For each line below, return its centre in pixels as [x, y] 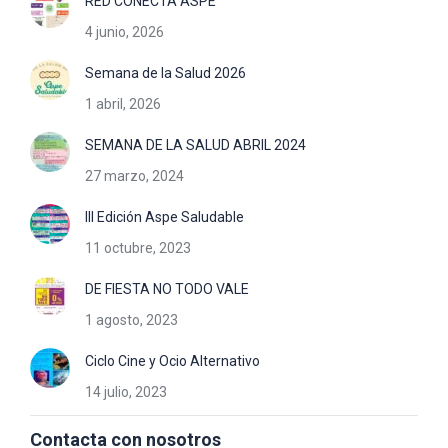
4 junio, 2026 [124, 32]
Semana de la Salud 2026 [165, 73]
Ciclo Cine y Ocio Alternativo [172, 361]
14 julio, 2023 [126, 392]
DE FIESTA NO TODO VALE [167, 289]
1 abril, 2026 [123, 104]
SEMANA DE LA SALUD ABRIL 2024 [195, 145]
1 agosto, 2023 [131, 320]
